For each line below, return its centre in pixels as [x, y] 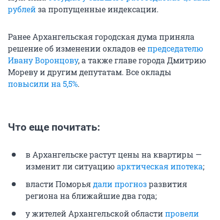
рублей [22, 9]
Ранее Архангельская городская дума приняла [101, 37]
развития [167, 184]
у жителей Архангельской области [95, 214]
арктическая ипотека [160, 166]
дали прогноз [120, 184]
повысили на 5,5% [43, 84]
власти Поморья [59, 184]
